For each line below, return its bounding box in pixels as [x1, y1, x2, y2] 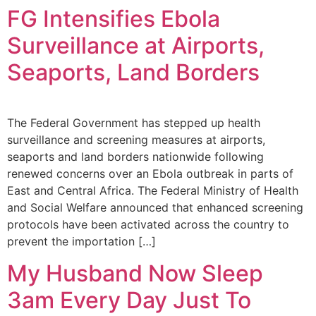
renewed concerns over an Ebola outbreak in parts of [7, 166, 293, 181]
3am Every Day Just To [7, 286, 251, 314]
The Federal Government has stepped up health [7, 116, 260, 130]
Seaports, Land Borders [7, 59, 260, 87]
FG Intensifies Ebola [7, 5, 220, 33]
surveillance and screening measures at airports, [7, 133, 265, 147]
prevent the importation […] [7, 234, 156, 249]
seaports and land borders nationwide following [7, 150, 264, 164]
